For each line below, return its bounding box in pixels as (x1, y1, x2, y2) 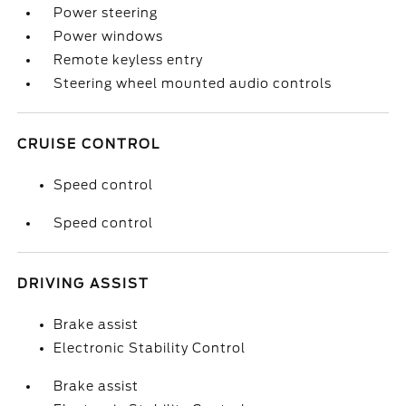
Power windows (53, 29, 164, 43)
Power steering (53, 5, 159, 20)
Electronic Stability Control (53, 341, 246, 355)
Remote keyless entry (53, 53, 204, 67)
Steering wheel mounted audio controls (53, 76, 333, 91)
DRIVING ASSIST (17, 276, 150, 291)
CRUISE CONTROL (17, 137, 161, 151)
